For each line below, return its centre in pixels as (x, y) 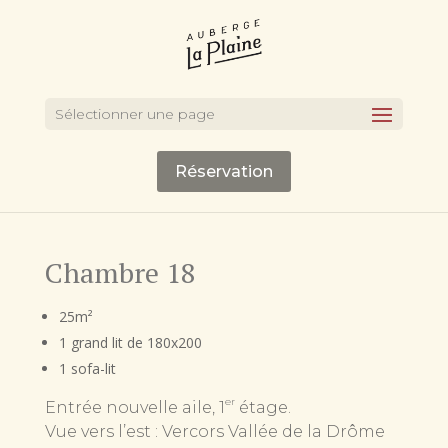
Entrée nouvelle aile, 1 (134, 408)
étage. (262, 408)
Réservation (223, 171)
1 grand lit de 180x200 (130, 343)
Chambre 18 (120, 273)
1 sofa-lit (87, 369)
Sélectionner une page (134, 114)
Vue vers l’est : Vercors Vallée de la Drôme (214, 432)
